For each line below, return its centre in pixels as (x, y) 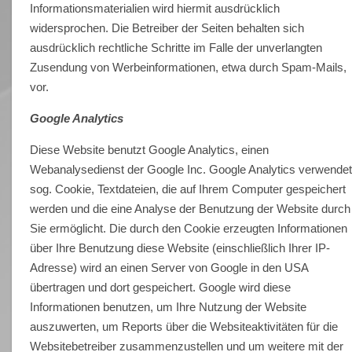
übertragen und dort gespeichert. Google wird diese (161, 287)
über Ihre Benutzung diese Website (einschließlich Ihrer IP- (180, 247)
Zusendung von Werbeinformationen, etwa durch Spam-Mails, (189, 67)
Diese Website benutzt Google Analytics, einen (150, 149)
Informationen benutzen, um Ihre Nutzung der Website (169, 306)
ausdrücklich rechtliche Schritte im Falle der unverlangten (176, 47)
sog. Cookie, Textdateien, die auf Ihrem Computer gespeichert (188, 189)
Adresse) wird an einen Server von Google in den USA (169, 267)
